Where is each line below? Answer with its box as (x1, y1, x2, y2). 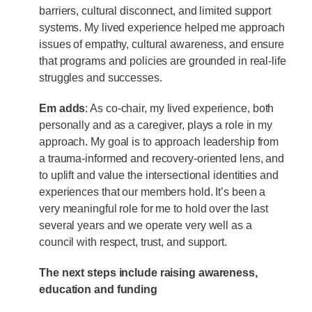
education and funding (39, 283, 157, 295)
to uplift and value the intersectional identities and (39, 169, 279, 181)
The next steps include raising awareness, (39, 266, 258, 279)
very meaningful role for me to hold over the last (39, 202, 269, 214)
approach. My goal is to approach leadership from (39, 135, 279, 148)
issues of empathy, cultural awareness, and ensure (39, 38, 285, 50)
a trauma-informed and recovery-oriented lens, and (39, 152, 285, 164)
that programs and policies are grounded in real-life (39, 54, 286, 67)
